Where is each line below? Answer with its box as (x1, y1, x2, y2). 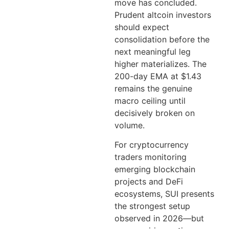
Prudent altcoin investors (114, 9, 211, 20)
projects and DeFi (114, 176, 183, 187)
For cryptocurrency (114, 140, 189, 150)
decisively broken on (114, 107, 195, 118)
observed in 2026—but (114, 213, 204, 224)
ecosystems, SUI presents (114, 189, 214, 199)
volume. (114, 120, 145, 130)
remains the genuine (114, 83, 192, 94)
